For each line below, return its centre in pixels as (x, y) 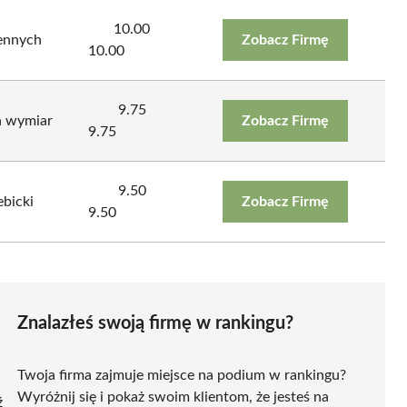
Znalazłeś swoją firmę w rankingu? (155, 323)
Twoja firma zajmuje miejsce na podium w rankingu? (182, 375)
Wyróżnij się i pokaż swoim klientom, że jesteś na (173, 397)
